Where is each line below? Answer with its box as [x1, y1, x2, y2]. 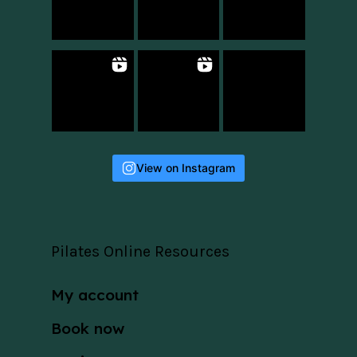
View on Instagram [136, 161, 235, 175]
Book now [51, 319, 124, 339]
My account [51, 285, 139, 305]
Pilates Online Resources [51, 242, 229, 261]
